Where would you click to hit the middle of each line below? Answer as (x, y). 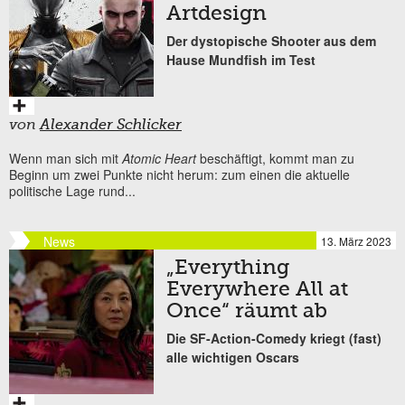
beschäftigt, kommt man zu (275, 158)
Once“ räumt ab (247, 311)
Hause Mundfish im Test (241, 59)
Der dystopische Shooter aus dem (271, 40)
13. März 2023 (356, 240)
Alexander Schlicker (111, 125)
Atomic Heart (159, 158)
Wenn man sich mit (66, 158)
